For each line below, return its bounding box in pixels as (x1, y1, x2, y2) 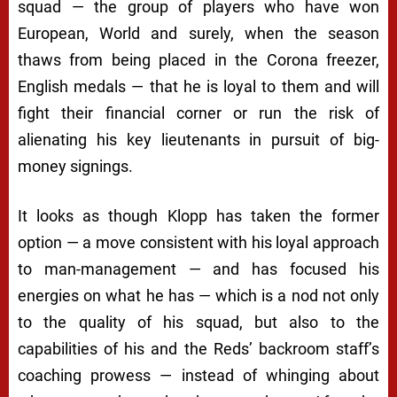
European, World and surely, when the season (18, 24, 379, 43)
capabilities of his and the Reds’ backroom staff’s (18, 339, 379, 359)
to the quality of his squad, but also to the (18, 313, 379, 332)
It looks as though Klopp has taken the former (18, 206, 379, 226)
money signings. (18, 157, 133, 176)
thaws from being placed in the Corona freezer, (18, 51, 379, 70)
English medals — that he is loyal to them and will (18, 77, 379, 97)
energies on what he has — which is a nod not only (18, 286, 379, 306)
